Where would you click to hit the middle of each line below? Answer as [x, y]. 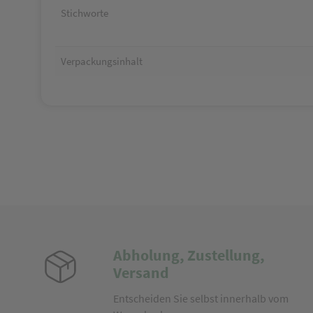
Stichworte [85, 13]
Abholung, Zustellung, [189, 255]
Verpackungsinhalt [102, 61]
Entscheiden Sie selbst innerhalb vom [201, 298]
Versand [141, 272]
